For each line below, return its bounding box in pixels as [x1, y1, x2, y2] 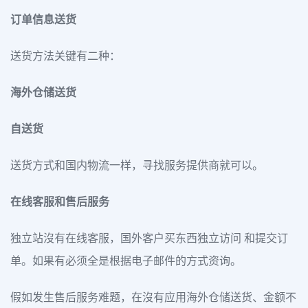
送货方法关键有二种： [10, 50, 120, 62]
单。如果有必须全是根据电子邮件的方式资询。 [10, 255, 241, 267]
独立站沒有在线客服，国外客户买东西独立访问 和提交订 [10, 232, 288, 244]
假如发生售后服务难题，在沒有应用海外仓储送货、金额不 [10, 291, 296, 303]
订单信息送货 [10, 14, 76, 25]
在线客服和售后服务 [10, 196, 109, 208]
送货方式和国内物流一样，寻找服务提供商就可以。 [10, 159, 263, 171]
